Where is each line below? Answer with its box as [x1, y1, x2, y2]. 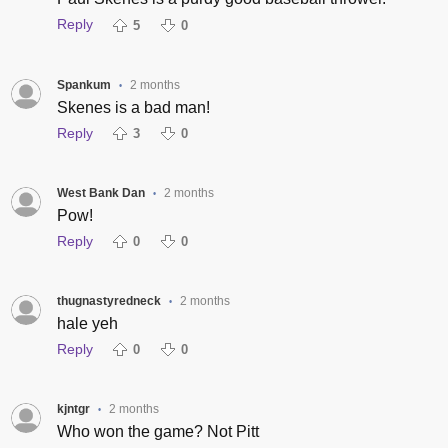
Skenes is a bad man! [56, 98, 210, 116]
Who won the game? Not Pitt [56, 422, 259, 440]
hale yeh [56, 314, 118, 332]
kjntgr [56, 401, 90, 416]
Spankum [56, 77, 111, 92]
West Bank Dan [56, 185, 145, 200]
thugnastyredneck [56, 293, 161, 308]
